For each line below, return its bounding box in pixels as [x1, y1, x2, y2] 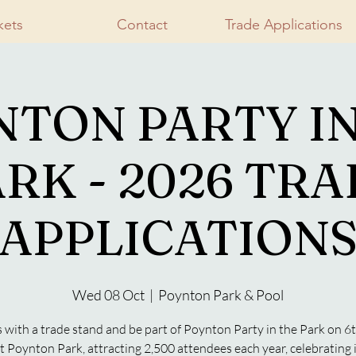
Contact [117, 16, 168, 33]
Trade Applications [225, 16, 342, 33]
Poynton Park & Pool [158, 286, 284, 304]
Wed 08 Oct [72, 286, 145, 304]
